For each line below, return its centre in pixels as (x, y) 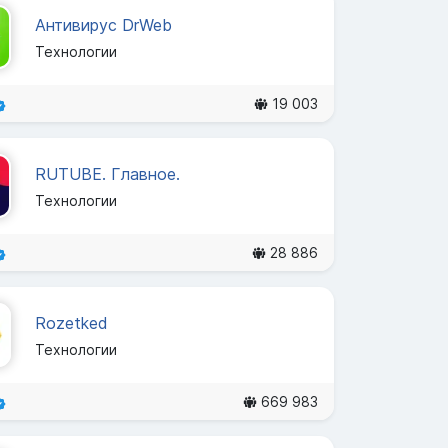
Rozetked (71, 322)
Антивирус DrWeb (103, 24)
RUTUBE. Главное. (107, 173)
